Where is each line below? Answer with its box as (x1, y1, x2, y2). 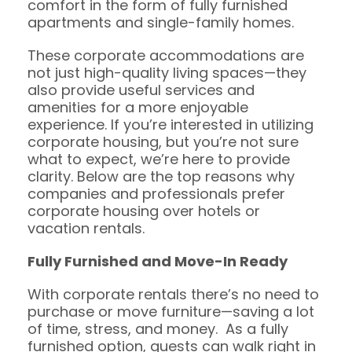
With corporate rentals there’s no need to (27, 284, 319, 304)
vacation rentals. (27, 218, 145, 238)
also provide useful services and (27, 79, 255, 100)
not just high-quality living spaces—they (27, 62, 306, 82)
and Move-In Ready (141, 251, 288, 271)
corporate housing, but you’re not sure (27, 131, 299, 152)
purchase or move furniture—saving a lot (27, 301, 314, 321)
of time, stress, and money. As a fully (27, 318, 288, 339)
